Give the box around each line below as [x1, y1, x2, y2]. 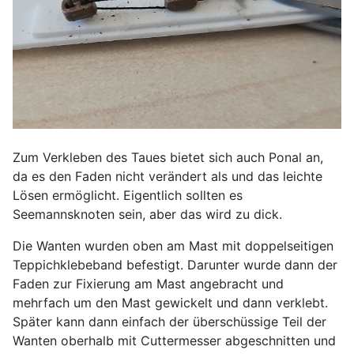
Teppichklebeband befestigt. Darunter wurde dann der [13, 256, 337, 273]
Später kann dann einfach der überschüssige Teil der [13, 313, 326, 330]
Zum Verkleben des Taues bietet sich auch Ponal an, [13, 149, 323, 165]
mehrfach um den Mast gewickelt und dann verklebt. [13, 294, 328, 311]
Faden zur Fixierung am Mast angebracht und [13, 275, 284, 292]
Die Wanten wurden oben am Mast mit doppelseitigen [13, 237, 333, 254]
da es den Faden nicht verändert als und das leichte [13, 168, 322, 184]
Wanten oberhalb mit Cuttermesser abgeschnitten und [13, 332, 336, 348]
